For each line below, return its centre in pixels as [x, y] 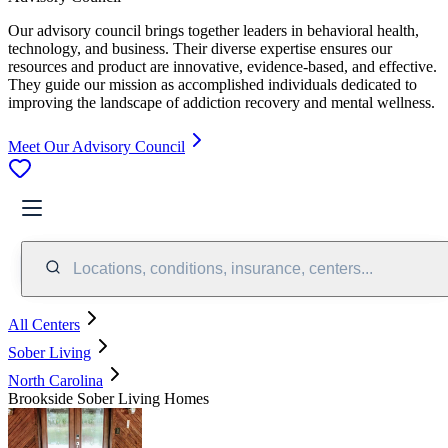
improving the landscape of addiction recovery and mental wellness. [221, 102]
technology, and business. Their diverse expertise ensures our [200, 48]
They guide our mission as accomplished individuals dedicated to [212, 84]
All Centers [44, 324]
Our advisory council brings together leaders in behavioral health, [213, 30]
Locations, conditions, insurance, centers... [223, 268]
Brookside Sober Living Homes [108, 398]
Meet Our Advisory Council [96, 146]
